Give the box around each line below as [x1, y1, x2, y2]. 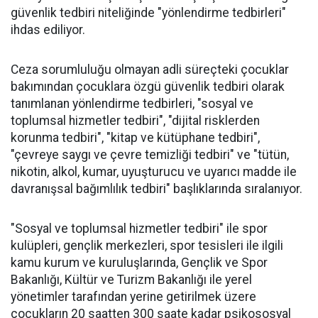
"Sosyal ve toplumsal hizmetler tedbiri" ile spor [11, 221, 268, 236]
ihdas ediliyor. [11, 22, 85, 37]
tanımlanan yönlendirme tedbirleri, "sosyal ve [11, 96, 253, 111]
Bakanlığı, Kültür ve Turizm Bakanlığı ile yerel [11, 272, 252, 287]
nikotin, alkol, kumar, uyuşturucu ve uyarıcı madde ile [11, 164, 297, 179]
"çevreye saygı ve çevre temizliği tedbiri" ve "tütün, [11, 147, 289, 162]
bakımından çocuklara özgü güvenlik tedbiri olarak [11, 79, 285, 94]
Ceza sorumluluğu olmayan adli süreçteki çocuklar [11, 62, 289, 77]
